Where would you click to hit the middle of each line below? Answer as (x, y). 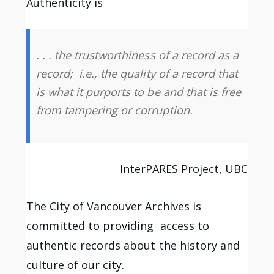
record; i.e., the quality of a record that (137, 74)
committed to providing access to (117, 225)
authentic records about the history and (133, 245)
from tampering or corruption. (114, 110)
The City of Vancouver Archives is (113, 206)
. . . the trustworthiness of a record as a (137, 55)
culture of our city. (75, 265)
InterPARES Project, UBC (184, 169)
